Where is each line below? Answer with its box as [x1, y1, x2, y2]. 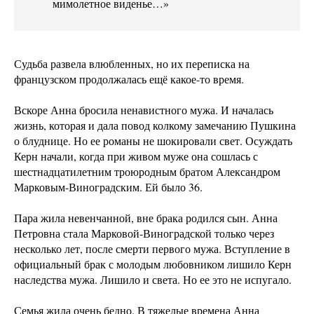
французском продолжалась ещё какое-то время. [14, 71, 244, 86]
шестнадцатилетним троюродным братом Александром [14, 163, 280, 179]
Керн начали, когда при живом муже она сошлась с [14, 148, 258, 163]
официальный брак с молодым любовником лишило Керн [14, 256, 292, 271]
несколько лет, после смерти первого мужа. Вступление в [14, 240, 290, 256]
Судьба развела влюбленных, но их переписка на [14, 55, 250, 71]
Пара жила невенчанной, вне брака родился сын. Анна [14, 210, 278, 225]
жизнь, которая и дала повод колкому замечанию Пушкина [14, 117, 296, 132]
